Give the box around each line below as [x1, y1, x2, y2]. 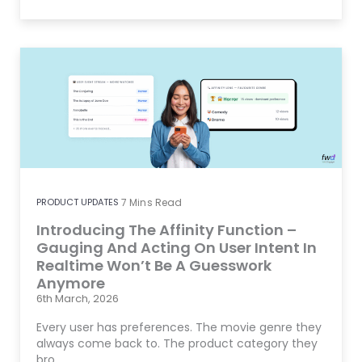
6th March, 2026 [36, 290, 119, 306]
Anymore [36, 272, 105, 293]
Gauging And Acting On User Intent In [36, 237, 317, 258]
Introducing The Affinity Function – [36, 219, 297, 240]
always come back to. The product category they [36, 335, 318, 351]
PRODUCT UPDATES [36, 195, 119, 208]
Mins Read [129, 195, 183, 209]
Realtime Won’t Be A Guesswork [36, 255, 271, 276]
